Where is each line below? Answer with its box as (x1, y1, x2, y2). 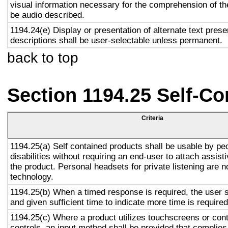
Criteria (141, 115, 163, 122)
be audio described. (10, 10, 84, 20)
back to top (7, 49, 78, 66)
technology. (10, 172, 53, 182)
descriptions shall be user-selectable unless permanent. (10, 35, 222, 45)
